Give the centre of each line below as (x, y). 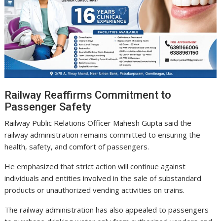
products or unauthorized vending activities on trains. (95, 190)
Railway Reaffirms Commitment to (88, 95)
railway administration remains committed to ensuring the (103, 135)
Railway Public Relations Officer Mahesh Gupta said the (98, 123)
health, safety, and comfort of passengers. (77, 147)
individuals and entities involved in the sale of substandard (103, 178)
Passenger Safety (48, 107)
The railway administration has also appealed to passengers (107, 210)
